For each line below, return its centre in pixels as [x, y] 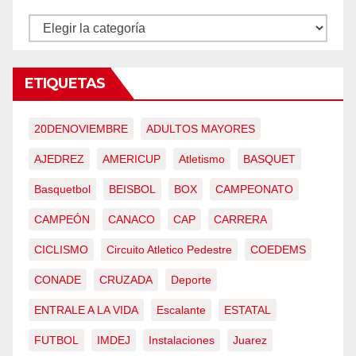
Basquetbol [62, 190]
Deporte [191, 280]
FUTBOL [56, 341]
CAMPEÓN [62, 220]
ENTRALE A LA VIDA [86, 310]
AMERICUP [132, 159]
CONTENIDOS [71, 25]
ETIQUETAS [65, 84]
